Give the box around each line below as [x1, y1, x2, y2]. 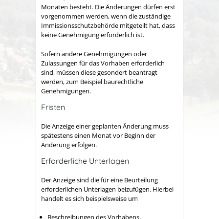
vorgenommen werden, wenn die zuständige [41, 12, 171, 21]
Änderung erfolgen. [41, 140, 97, 149]
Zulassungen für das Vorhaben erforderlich [41, 58, 165, 67]
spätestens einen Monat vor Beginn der [41, 131, 155, 140]
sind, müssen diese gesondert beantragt [41, 67, 157, 77]
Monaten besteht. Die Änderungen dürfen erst [41, 2, 175, 11]
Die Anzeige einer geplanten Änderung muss [41, 121, 169, 131]
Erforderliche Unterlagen [41, 156, 129, 166]
